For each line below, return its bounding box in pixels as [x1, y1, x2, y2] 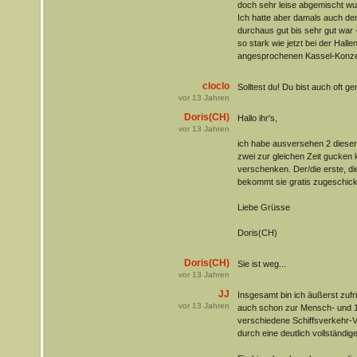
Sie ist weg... [237, 259, 286, 269]
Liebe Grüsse [237, 202, 290, 213]
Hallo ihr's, [237, 113, 277, 124]
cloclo [202, 80, 229, 92]
